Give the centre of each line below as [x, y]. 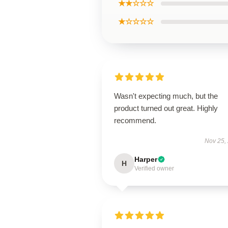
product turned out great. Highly [166, 108]
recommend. [135, 120]
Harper [146, 159]
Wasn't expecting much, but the [166, 96]
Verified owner [154, 168]
